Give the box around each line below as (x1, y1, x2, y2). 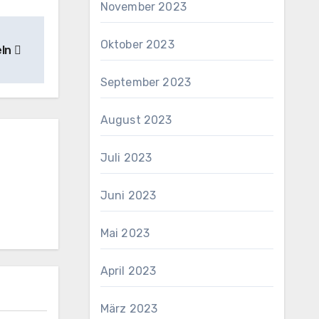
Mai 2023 (100, 226, 150, 240)
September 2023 (100, 75, 192, 89)
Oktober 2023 (100, 38, 174, 51)
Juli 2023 (100, 151, 152, 164)
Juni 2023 (100, 189, 157, 202)
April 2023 (100, 264, 157, 278)
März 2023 (100, 302, 158, 315)
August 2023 (100, 113, 172, 127)
